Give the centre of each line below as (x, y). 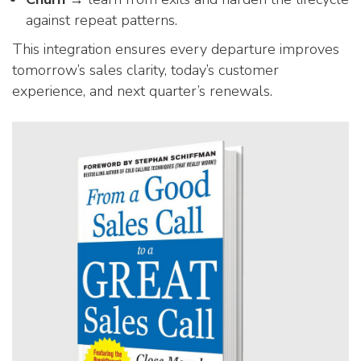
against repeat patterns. (102, 20)
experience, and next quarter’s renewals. (142, 91)
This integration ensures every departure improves (176, 49)
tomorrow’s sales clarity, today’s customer (145, 70)
